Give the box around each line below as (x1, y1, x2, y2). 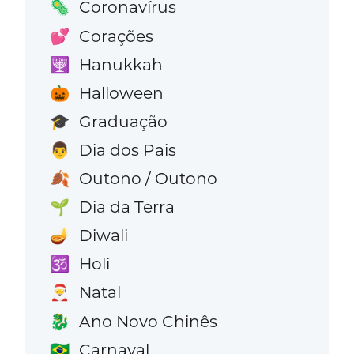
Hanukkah (78, 54, 163, 74)
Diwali (78, 225, 128, 246)
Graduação (78, 111, 168, 131)
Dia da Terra (78, 197, 175, 217)
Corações (78, 25, 153, 46)
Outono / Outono (78, 168, 217, 189)
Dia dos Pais (78, 139, 176, 160)
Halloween (78, 82, 164, 103)
